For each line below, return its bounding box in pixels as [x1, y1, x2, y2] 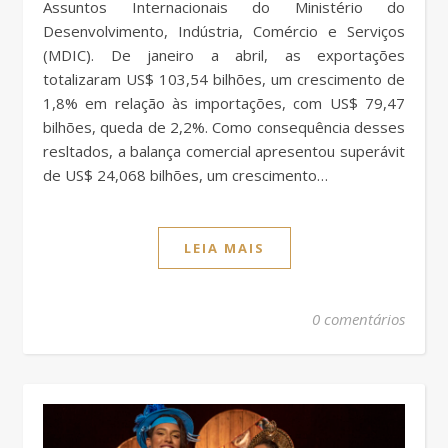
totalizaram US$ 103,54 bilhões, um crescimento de [43, 68, 405, 89]
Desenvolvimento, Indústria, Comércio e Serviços [43, 20, 405, 41]
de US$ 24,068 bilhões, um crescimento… [43, 164, 328, 185]
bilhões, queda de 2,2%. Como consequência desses [43, 116, 405, 137]
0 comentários [312, 308, 405, 329]
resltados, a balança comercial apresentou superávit [43, 140, 405, 161]
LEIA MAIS [183, 238, 265, 257]
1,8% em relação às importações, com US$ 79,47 [43, 92, 405, 113]
